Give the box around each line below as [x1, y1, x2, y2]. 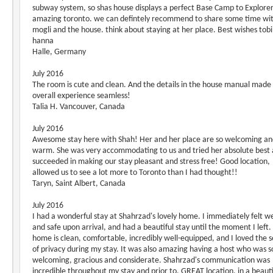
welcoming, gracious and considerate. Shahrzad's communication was [32, 256, 270, 265]
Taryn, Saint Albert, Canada [32, 179, 126, 188]
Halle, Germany [32, 48, 86, 57]
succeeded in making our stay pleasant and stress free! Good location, [32, 157, 270, 166]
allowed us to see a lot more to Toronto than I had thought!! [32, 168, 238, 177]
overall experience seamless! [32, 91, 130, 101]
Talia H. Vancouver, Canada [32, 102, 125, 112]
